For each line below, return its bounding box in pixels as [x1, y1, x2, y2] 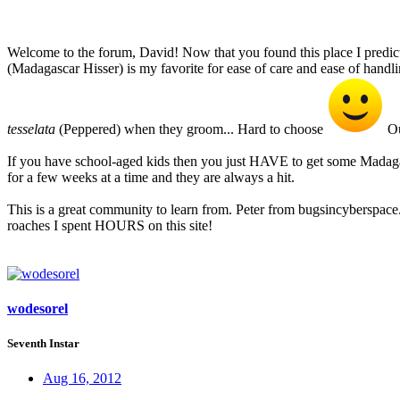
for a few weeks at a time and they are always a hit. [7, 169, 295, 185]
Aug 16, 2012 [43, 371, 121, 387]
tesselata [7, 121, 55, 137]
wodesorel [7, 300, 68, 316]
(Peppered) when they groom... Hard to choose [55, 121, 327, 137]
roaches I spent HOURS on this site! [7, 217, 212, 233]
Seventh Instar [7, 336, 79, 350]
